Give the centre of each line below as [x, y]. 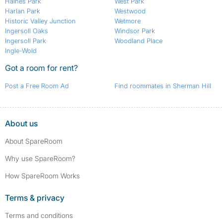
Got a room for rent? [41, 68]
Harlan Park [23, 11]
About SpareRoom [34, 141]
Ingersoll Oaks [27, 31]
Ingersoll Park [26, 41]
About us [21, 124]
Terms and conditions [39, 216]
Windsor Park [135, 31]
